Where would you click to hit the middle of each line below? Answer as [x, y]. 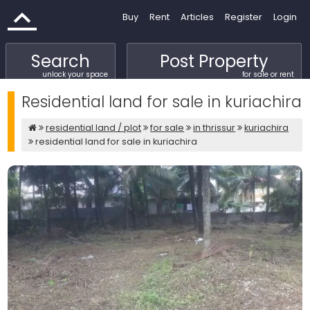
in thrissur [215, 128]
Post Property [214, 61]
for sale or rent [268, 74]
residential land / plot [94, 128]
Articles [197, 17]
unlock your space [75, 74]
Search [60, 61]
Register [243, 17]
